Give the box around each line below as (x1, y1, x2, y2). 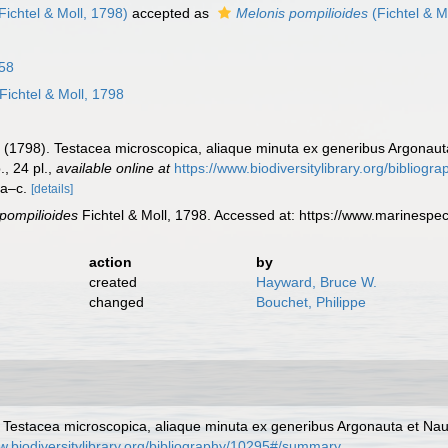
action (88, 254, 132, 270)
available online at (56, 160, 171, 176)
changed (88, 294, 144, 310)
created (88, 274, 137, 290)
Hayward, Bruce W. (255, 274, 377, 290)
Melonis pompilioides (236, 5, 369, 21)
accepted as (128, 5, 214, 21)
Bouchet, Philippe (255, 294, 366, 310)
